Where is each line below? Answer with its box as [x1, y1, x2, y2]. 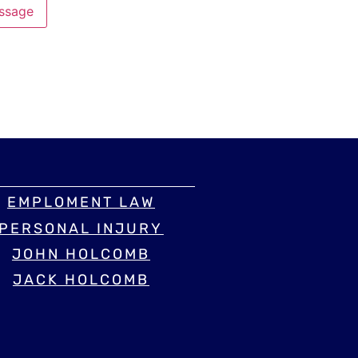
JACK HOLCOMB [12, 271, 149, 289]
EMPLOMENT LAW [6, 193, 155, 212]
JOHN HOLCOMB [11, 245, 150, 263]
